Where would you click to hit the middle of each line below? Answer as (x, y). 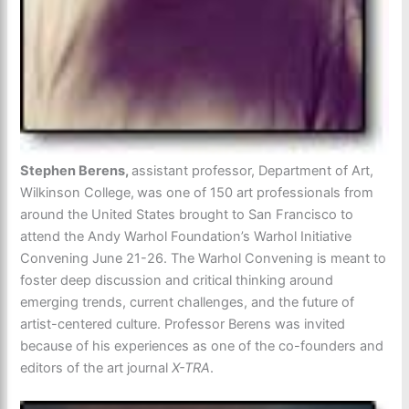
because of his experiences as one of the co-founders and (202, 346)
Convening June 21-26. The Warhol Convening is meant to (204, 259)
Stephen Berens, (76, 171)
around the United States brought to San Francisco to (187, 215)
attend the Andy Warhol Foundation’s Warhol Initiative (186, 237)
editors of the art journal (96, 368)
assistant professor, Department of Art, (253, 171)
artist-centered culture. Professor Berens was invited (183, 325)
